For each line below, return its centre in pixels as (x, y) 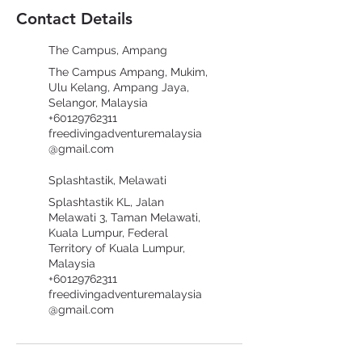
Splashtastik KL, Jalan (106, 202)
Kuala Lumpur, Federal (108, 233)
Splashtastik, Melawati (107, 181)
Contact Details (74, 19)
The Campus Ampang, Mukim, (128, 72)
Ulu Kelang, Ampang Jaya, (119, 88)
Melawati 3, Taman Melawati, (124, 218)
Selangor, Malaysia (98, 103)
